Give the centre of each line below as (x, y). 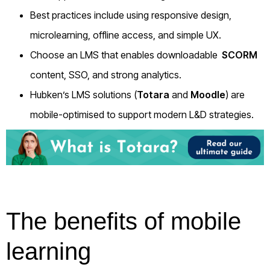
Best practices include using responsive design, (131, 15)
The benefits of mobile (124, 221)
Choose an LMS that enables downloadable (125, 55)
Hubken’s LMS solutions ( (83, 94)
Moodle (208, 94)
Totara (153, 94)
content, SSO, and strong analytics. (106, 74)
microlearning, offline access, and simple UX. (126, 35)
